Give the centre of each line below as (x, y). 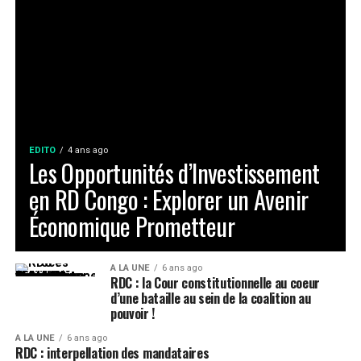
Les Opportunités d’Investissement (174, 173)
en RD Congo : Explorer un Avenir (168, 199)
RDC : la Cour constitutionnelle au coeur (215, 283)
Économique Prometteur (131, 226)
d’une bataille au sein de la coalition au (210, 298)
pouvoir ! (132, 313)
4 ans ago (87, 150)
